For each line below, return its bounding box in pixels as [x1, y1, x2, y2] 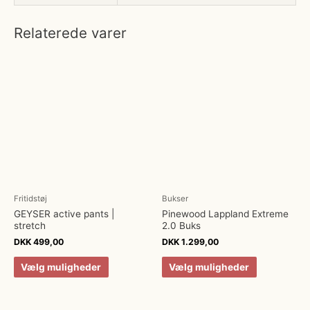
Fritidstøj [14, 194, 47, 204]
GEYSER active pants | [14, 208, 114, 219]
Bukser [162, 194, 188, 204]
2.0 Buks [162, 220, 201, 231]
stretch [14, 220, 46, 231]
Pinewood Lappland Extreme [162, 208, 289, 219]
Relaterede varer [14, 24, 127, 42]
